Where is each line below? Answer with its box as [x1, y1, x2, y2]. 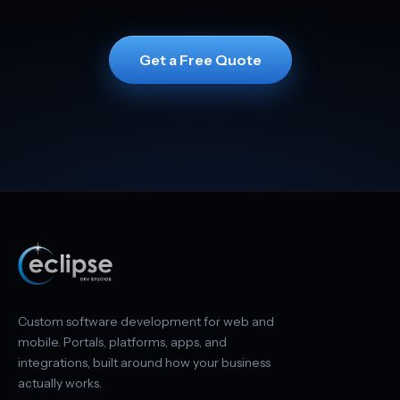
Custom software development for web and [18, 312, 274, 329]
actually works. [18, 374, 102, 391]
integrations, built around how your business [18, 354, 271, 371]
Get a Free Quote [138, 51, 262, 70]
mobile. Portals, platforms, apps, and [18, 333, 227, 350]
